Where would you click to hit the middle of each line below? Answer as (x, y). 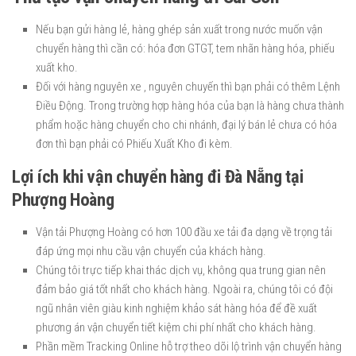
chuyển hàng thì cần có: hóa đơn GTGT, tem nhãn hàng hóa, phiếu (185, 48)
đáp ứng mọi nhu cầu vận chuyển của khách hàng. (151, 251)
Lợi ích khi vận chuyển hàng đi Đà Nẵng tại (158, 176)
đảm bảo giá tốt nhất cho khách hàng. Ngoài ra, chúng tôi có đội (184, 289)
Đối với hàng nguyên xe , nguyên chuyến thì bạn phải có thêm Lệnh (188, 87)
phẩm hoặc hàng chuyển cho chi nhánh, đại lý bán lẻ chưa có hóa (186, 125)
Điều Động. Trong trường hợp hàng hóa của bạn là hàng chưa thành (190, 106)
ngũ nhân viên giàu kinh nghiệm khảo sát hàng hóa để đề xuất (176, 308)
